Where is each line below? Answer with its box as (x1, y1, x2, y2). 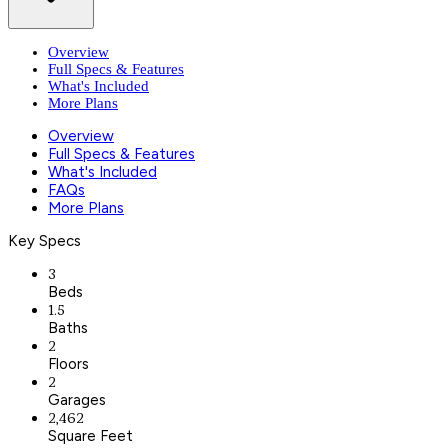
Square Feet (48, 426, 133, 445)
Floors (48, 354, 89, 373)
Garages (48, 390, 106, 409)
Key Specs (8, 231, 81, 250)
